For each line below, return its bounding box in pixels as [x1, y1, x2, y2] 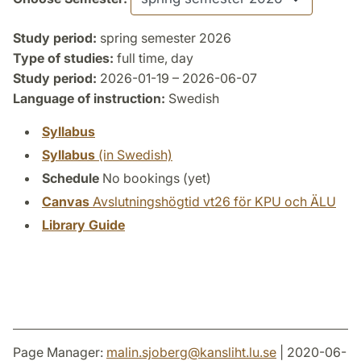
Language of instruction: [13, 89, 165, 106]
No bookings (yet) [102, 169, 211, 186]
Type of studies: [13, 49, 114, 66]
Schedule [42, 169, 99, 186]
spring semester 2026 [97, 29, 231, 46]
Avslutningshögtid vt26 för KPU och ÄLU [89, 193, 336, 210]
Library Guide [42, 216, 125, 233]
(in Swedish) [95, 146, 172, 163]
